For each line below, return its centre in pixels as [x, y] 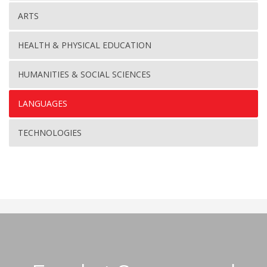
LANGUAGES [43, 104]
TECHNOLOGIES [50, 133]
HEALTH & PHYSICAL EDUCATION [85, 45]
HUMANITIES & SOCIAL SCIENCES [84, 74]
